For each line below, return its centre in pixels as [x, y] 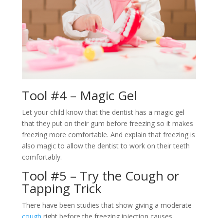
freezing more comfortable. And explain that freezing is [108, 135]
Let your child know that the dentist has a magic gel [103, 112]
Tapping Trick [62, 189]
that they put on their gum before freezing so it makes [107, 124]
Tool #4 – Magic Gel [79, 96]
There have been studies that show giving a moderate [107, 205]
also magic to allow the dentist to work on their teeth [106, 146]
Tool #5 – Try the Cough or [100, 176]
